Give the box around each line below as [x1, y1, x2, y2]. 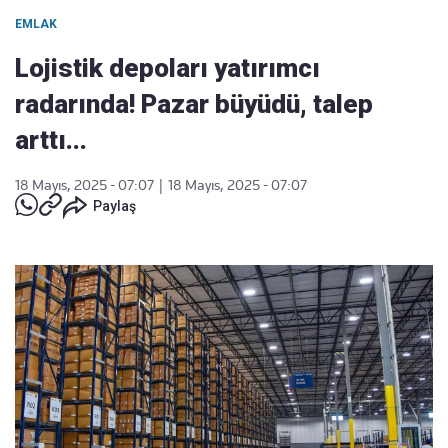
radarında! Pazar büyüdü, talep [15, 89, 373, 119]
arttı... [15, 125, 87, 155]
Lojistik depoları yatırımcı [15, 53, 320, 83]
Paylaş [93, 198, 136, 214]
